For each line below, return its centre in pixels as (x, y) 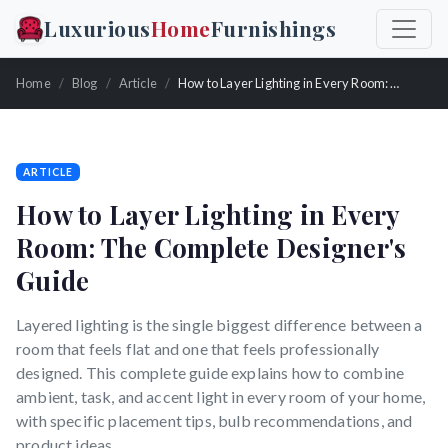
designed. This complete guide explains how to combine (210, 372)
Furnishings (273, 28)
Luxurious (97, 28)
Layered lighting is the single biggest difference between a (219, 324)
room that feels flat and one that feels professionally (198, 348)
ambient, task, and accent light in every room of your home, (221, 396)
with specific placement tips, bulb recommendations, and (214, 420)
